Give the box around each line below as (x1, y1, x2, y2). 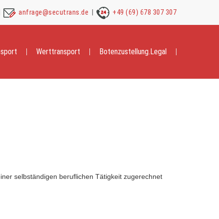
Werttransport (36, 47, 80, 56)
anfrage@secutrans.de (19, 8, 88, 17)
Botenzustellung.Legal (99, 47, 167, 56)
